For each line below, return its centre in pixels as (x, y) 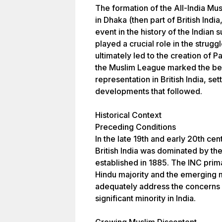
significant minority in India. (145, 198)
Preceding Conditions (136, 127)
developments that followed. (149, 91)
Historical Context (128, 115)
